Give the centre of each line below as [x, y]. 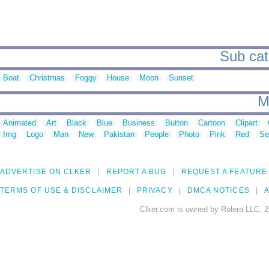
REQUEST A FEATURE [224, 172]
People [157, 134]
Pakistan [119, 134]
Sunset [181, 78]
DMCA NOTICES [218, 191]
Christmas [47, 78]
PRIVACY [155, 191]
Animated [20, 123]
